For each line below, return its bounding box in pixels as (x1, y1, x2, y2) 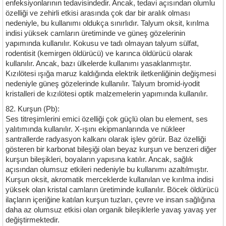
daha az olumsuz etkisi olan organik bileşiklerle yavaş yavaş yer (6, 206, 216, 214)
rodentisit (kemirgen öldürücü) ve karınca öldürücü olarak (6, 49, 193, 58)
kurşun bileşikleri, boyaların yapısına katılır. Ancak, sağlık (6, 155, 193, 163)
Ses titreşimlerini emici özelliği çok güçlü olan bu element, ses (6, 115, 208, 123)
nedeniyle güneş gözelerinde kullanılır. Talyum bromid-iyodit (6, 80, 200, 88)
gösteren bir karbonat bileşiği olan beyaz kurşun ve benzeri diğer (6, 145, 216, 153)
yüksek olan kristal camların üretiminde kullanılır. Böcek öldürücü (6, 186, 218, 194)
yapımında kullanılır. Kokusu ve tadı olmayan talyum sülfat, (6, 39, 199, 47)
